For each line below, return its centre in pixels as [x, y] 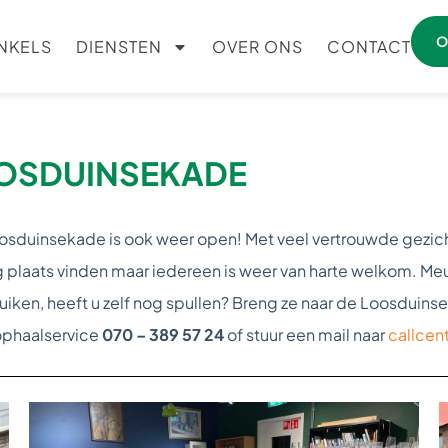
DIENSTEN [118, 46]
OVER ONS [257, 46]
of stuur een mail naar [305, 334]
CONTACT [368, 46]
